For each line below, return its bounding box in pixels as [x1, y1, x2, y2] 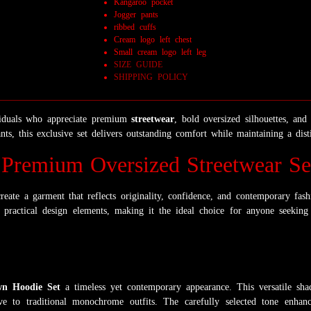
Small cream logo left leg [114, 47, 206, 58]
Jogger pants [114, 10, 158, 20]
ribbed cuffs [114, 22, 156, 33]
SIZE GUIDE [114, 60, 162, 70]
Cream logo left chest [114, 35, 192, 45]
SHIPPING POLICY [114, 72, 188, 83]
